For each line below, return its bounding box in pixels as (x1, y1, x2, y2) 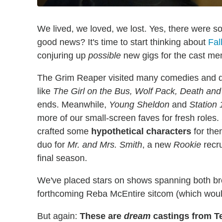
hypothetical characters (91, 126, 191, 136)
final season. (37, 153, 87, 163)
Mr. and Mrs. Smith (67, 139, 142, 150)
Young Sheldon (109, 99, 169, 110)
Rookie (173, 139, 201, 150)
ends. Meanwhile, (37, 99, 109, 110)
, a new (142, 139, 173, 150)
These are (80, 211, 124, 221)
